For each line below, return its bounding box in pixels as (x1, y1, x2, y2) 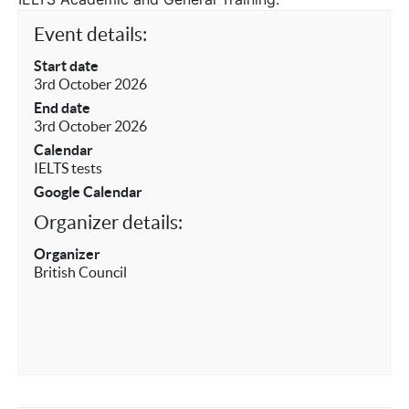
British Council (34, 264, 127, 280)
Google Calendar (34, 184, 142, 200)
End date (34, 100, 90, 116)
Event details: (34, 24, 147, 45)
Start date (34, 58, 99, 74)
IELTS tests (34, 160, 102, 176)
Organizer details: (34, 212, 183, 233)
